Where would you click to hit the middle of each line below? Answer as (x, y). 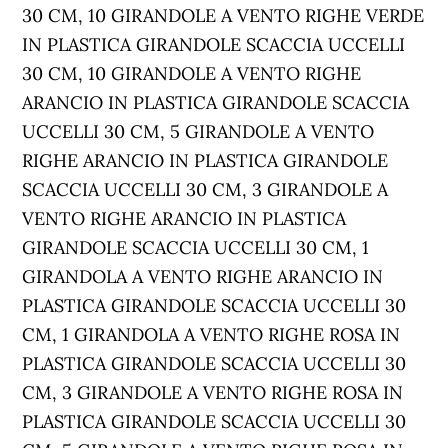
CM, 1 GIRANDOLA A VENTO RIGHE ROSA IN (211, 334)
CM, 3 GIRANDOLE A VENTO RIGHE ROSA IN (213, 392)
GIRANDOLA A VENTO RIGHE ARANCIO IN (203, 276)
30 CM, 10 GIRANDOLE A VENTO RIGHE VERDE (223, 15)
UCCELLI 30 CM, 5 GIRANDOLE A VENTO (198, 131)
